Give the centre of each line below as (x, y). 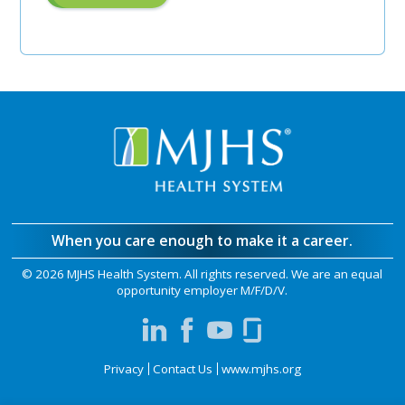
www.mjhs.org (261, 369)
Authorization (187, 16)
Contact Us (182, 369)
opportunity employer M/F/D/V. (202, 291)
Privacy (123, 369)
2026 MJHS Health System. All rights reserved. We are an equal (209, 274)
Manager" (173, 43)
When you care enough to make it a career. (202, 240)
